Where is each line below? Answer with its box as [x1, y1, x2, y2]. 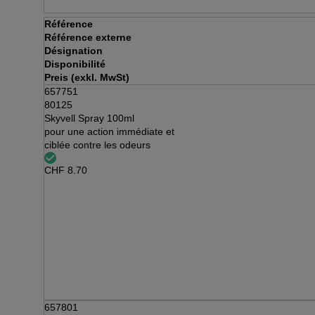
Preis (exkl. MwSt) [44, 72, 129, 83]
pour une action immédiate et [44, 126, 174, 137]
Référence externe [44, 32, 131, 43]
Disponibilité [44, 58, 105, 70]
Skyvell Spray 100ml [44, 112, 134, 124]
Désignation [44, 45, 103, 56]
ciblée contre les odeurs [44, 139, 150, 150]
